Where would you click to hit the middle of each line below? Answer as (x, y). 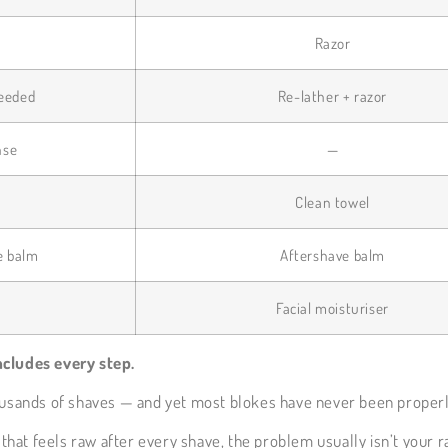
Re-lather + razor (332, 95)
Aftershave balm (332, 254)
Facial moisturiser (332, 307)
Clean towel (332, 201)
